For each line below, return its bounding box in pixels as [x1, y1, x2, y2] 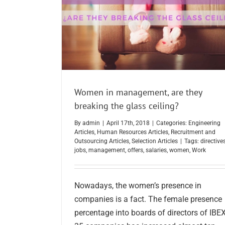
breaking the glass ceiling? [74, 99, 179, 111]
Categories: [156, 120, 188, 127]
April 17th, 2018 [106, 120, 150, 127]
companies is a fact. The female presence [74, 194, 222, 204]
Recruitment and [171, 129, 215, 136]
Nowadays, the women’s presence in [74, 181, 201, 191]
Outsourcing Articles [74, 138, 129, 145]
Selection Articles [132, 138, 178, 145]
